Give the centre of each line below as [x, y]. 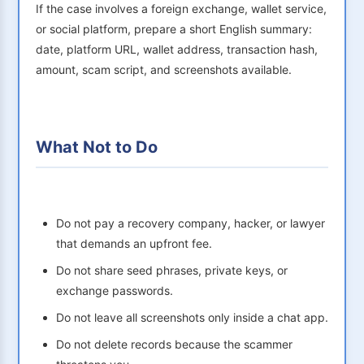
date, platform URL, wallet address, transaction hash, [177, 50]
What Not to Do [97, 147]
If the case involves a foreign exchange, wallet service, [181, 9]
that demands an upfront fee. [134, 244]
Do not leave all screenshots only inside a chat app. [192, 318]
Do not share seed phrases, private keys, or [172, 271]
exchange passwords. [115, 291]
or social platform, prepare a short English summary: [174, 29]
